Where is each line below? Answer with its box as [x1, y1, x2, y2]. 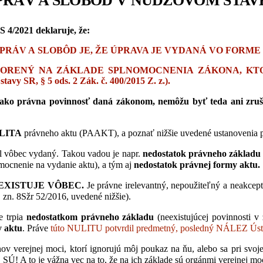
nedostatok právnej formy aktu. [134, 159, 260, 170]
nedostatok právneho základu [142, 148, 261, 159]
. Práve [22, 222, 50, 233]
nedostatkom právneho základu [26, 211, 154, 222]
